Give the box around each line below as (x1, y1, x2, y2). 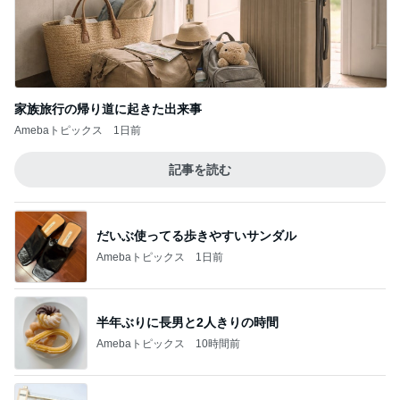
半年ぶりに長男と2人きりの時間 (96, 314, 279, 329)
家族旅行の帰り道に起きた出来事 (14, 102, 202, 116)
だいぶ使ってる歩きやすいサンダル (96, 228, 296, 243)
